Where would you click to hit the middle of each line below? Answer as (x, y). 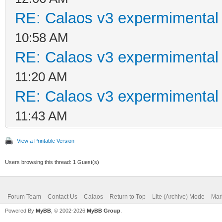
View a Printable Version (46, 140)
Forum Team (24, 196)
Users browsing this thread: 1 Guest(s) (52, 162)
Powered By (20, 210)
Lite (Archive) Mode (178, 196)
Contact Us (62, 196)
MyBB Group (104, 210)
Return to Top (128, 196)
